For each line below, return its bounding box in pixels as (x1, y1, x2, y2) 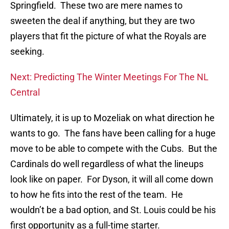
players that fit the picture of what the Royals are (10, 31, 207, 42)
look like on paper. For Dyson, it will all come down (10, 174, 213, 185)
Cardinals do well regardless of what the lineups (10, 158, 203, 170)
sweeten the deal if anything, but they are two (10, 15, 195, 27)
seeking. (10, 46, 44, 57)
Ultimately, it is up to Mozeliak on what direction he (10, 112, 215, 124)
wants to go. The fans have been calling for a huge (10, 128, 216, 139)
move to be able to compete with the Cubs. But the (10, 143, 217, 154)
